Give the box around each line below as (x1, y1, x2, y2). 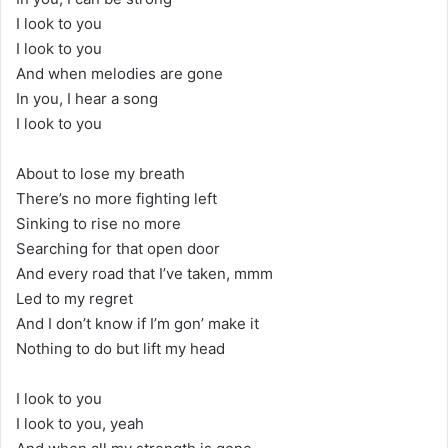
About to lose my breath (16, 163, 185, 183)
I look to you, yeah (16, 413, 144, 433)
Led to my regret (16, 288, 133, 308)
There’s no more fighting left (16, 188, 217, 208)
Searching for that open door (16, 238, 220, 258)
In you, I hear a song (16, 88, 158, 108)
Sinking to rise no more (16, 213, 181, 233)
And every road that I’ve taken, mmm (16, 263, 273, 283)
